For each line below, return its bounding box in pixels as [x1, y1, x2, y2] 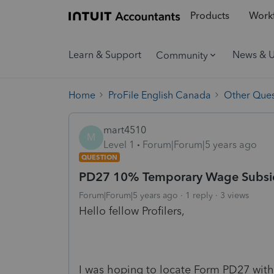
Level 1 [103, 138, 135, 150]
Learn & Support [68, 49, 141, 61]
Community [156, 49, 208, 61]
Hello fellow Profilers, [79, 204, 185, 218]
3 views [220, 190, 249, 201]
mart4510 [103, 124, 146, 136]
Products [190, 10, 229, 22]
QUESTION [81, 152, 117, 161]
